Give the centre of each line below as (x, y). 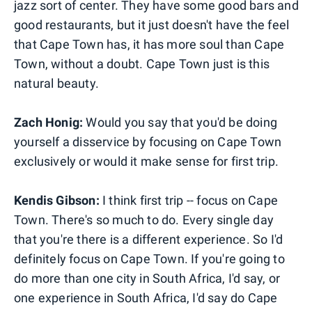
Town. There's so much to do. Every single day (144, 219)
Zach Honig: (49, 122)
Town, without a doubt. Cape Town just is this (142, 63)
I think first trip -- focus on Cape (189, 200)
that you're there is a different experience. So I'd (149, 239)
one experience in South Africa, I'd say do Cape (146, 297)
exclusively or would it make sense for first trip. (147, 161)
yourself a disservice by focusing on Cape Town (148, 141)
